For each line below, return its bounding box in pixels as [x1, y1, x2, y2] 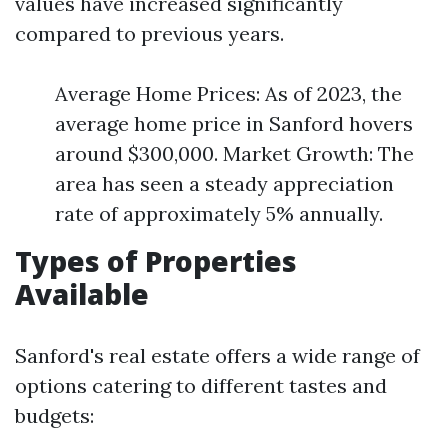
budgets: [15, 403, 94, 428]
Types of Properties [15, 242, 297, 280]
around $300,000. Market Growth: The [55, 141, 414, 166]
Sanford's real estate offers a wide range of [15, 343, 420, 368]
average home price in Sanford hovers [55, 111, 413, 136]
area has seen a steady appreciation [55, 171, 394, 196]
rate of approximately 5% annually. [55, 201, 383, 226]
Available [15, 275, 149, 313]
